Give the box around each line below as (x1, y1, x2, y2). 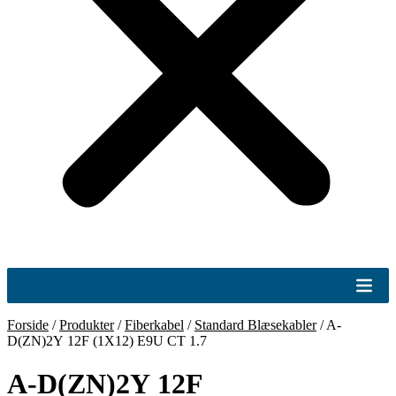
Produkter (59, 317, 114, 332)
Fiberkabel (125, 317, 184, 332)
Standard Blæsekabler (194, 317, 316, 332)
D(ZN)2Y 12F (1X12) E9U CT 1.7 (7, 333, 207, 348)
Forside (7, 317, 49, 332)
